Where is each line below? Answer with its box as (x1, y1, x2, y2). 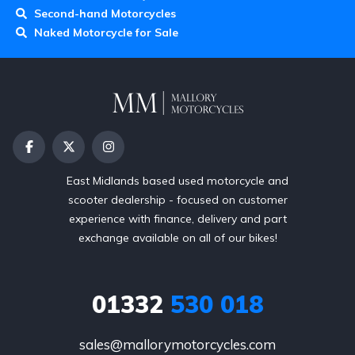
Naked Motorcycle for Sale (33, 25, 178, 40)
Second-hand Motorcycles (33, 6, 176, 21)
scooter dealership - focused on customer (67, 192, 288, 207)
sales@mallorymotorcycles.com (79, 335, 276, 353)
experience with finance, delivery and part (68, 211, 287, 226)
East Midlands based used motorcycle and (67, 173, 288, 188)
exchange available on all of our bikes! (78, 230, 277, 245)
